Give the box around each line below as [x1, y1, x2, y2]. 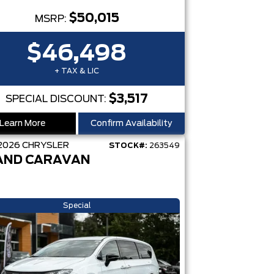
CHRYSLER [21, 141, 69, 150]
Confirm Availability [90, 119, 172, 128]
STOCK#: [108, 142, 147, 149]
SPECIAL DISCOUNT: [6, 94, 109, 104]
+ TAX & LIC [54, 67, 100, 75]
